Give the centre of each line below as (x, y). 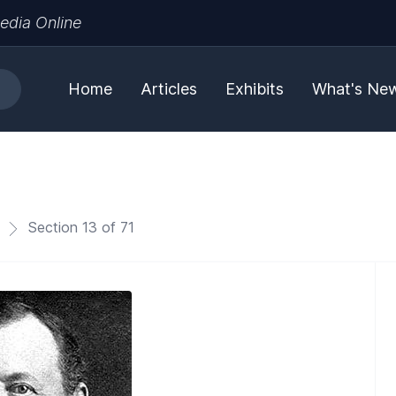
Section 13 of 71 (79, 227)
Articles (169, 89)
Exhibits (255, 89)
